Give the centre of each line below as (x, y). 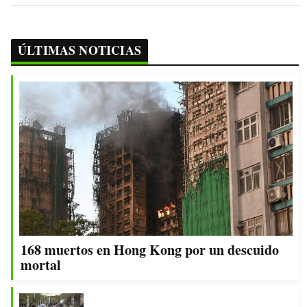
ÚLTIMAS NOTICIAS (79, 50)
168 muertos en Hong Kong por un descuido (150, 249)
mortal (41, 265)
